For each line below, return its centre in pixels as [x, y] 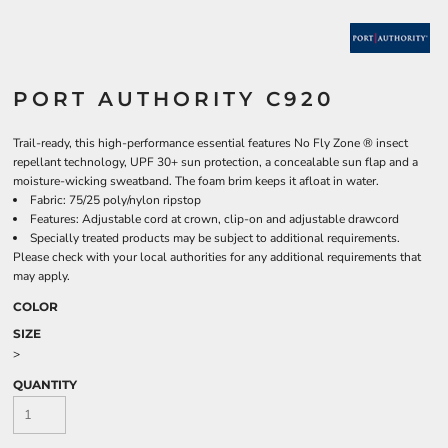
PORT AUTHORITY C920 [173, 99]
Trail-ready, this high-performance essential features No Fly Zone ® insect [210, 143]
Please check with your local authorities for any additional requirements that [217, 257]
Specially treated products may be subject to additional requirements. [215, 238]
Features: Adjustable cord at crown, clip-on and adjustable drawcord [214, 219]
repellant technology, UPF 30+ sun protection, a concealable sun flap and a [215, 162]
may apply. [41, 276]
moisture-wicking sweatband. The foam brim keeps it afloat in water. [196, 181]
